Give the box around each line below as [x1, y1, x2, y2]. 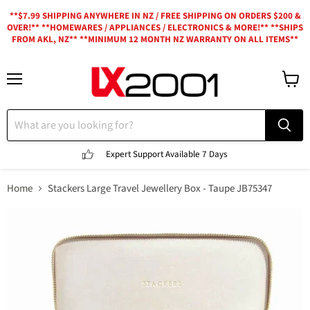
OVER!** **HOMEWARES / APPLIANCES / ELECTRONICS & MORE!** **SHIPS [7, 21, 303, 34]
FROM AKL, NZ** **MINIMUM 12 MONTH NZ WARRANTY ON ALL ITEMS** [12, 33, 298, 46]
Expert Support [106, 147, 165, 161]
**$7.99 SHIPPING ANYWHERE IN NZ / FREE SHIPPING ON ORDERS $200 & [9, 10, 301, 22]
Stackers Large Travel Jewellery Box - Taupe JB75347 [48, 181, 272, 197]
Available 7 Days [165, 147, 228, 161]
